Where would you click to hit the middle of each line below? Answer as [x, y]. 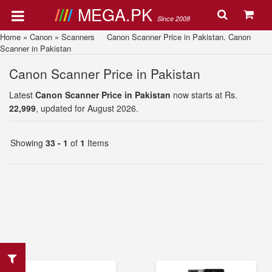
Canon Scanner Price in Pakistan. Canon [173, 37]
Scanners [78, 37]
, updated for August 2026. [87, 108]
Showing [28, 143]
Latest [22, 95]
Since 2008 [173, 19]
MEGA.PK [117, 14]
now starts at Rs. [204, 95]
